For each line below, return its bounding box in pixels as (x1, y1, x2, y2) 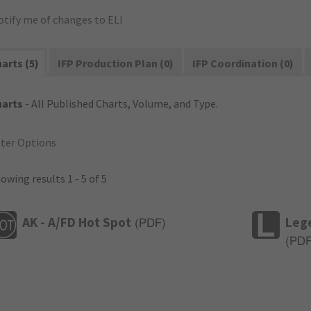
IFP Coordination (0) (192, 56, 294, 70)
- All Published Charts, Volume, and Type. (23, 96, 218, 110)
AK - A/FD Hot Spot (22, 213, 131, 230)
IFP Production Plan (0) (58, 56, 174, 70)
